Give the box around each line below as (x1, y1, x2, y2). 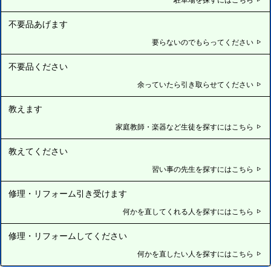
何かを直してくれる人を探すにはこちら (123, 206, 255, 216)
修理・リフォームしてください (8, 230, 127, 241)
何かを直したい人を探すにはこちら (137, 249, 255, 258)
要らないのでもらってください (152, 37, 255, 47)
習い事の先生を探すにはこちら (152, 164, 255, 174)
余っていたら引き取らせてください (137, 79, 255, 89)
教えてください (8, 146, 68, 156)
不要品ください (8, 61, 68, 71)
